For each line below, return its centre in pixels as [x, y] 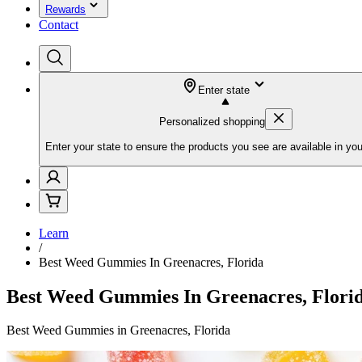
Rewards [65, 9]
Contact [59, 25]
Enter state [224, 90]
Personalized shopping [212, 122]
